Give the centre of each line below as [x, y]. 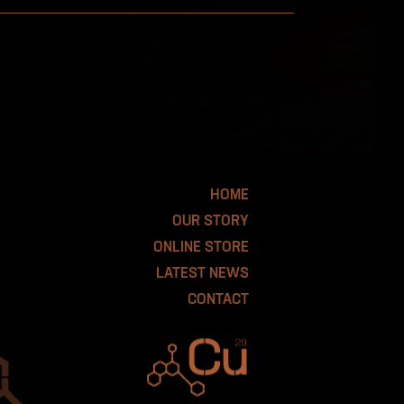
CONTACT [218, 300]
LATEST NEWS [202, 274]
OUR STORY [211, 221]
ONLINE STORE [201, 248]
